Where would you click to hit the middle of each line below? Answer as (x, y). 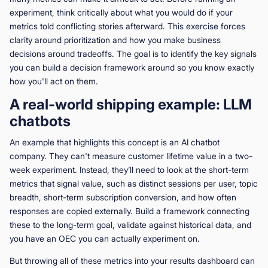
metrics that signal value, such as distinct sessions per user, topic (134, 183)
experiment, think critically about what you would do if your (121, 12)
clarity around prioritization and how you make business (115, 39)
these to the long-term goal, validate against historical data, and (130, 224)
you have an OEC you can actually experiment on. (105, 238)
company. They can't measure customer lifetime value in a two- (131, 156)
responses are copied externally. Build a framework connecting (130, 211)
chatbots (40, 121)
